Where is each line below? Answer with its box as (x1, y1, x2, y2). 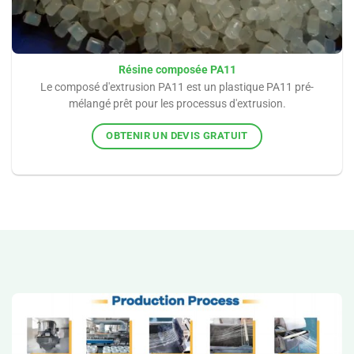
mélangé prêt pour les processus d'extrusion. (68, 96, 286, 110)
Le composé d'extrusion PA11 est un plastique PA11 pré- (40, 80, 314, 93)
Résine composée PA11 (118, 62, 236, 76)
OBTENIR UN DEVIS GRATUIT (106, 130, 248, 142)
